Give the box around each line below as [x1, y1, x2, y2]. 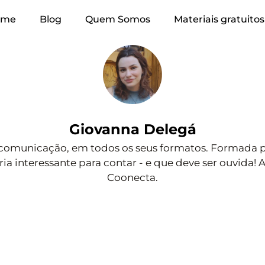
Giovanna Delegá [69, 121, 196, 138]
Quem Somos [85, 14, 150, 25]
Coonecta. [107, 172, 158, 183]
